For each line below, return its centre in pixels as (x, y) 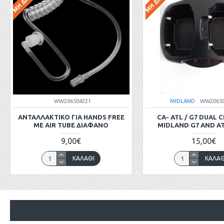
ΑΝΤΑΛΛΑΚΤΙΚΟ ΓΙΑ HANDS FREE (71, 117)
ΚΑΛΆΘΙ (84, 158)
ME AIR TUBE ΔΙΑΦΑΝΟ (71, 125)
